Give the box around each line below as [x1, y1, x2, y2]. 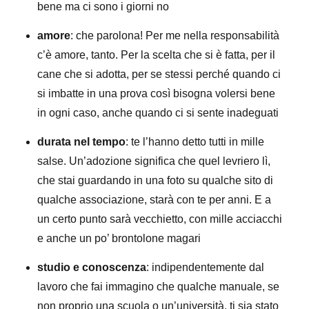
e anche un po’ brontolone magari [37, 232, 201, 244]
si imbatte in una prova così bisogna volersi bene [37, 88, 276, 99]
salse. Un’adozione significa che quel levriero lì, [37, 155, 271, 167]
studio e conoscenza [37, 261, 147, 273]
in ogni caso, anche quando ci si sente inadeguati [37, 107, 279, 119]
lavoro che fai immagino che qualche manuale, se [37, 281, 280, 292]
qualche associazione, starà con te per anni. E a [37, 194, 272, 206]
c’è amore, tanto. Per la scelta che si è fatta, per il [37, 49, 276, 61]
